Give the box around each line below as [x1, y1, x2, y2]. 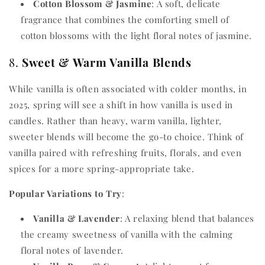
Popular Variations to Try [9, 187, 122, 199]
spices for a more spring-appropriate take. [9, 162, 195, 174]
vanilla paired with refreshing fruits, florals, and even [9, 146, 242, 159]
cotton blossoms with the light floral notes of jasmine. [21, 29, 253, 41]
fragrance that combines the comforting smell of [21, 13, 230, 25]
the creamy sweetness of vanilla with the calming [21, 228, 233, 240]
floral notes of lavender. [21, 244, 124, 256]
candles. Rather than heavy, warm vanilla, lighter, [9, 114, 222, 127]
